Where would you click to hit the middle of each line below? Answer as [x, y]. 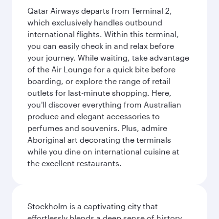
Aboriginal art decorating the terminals [99, 140]
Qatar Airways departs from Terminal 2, [100, 11]
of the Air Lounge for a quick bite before [101, 69]
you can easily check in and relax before [101, 46]
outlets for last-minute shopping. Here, [99, 93]
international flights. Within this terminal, [103, 34]
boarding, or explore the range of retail [99, 81]
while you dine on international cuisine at [103, 151]
